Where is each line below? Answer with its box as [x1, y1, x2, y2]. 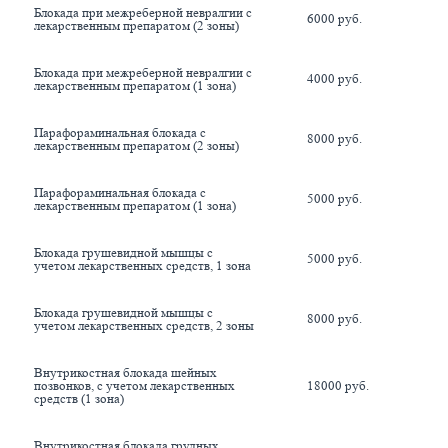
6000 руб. [307, 10, 362, 26]
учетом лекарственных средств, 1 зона [34, 257, 251, 273]
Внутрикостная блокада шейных [34, 364, 217, 380]
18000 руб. [307, 377, 369, 393]
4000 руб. [307, 70, 362, 86]
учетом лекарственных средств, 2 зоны [34, 317, 254, 333]
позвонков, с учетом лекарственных [34, 377, 235, 393]
